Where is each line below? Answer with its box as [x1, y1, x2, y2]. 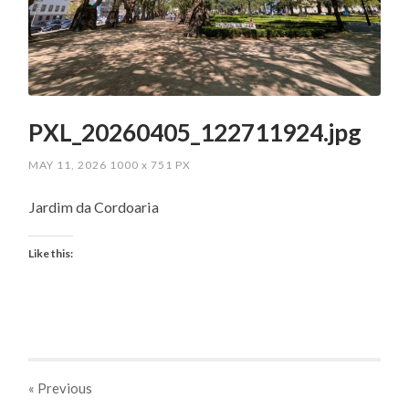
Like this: [28, 246, 74, 260]
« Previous [28, 379, 93, 396]
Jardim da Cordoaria [28, 198, 160, 216]
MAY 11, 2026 [28, 158, 108, 173]
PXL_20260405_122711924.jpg [28, 118, 362, 148]
